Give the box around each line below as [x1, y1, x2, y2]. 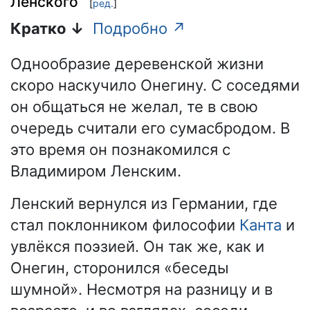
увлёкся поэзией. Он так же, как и [10, 237, 264, 256]
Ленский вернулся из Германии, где [10, 194, 277, 213]
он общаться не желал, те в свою [10, 98, 258, 116]
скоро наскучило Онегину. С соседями [10, 76, 300, 95]
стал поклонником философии [10, 216, 239, 235]
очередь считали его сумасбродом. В [10, 119, 290, 138]
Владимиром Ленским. [10, 162, 181, 181]
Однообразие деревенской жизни [10, 55, 264, 73]
